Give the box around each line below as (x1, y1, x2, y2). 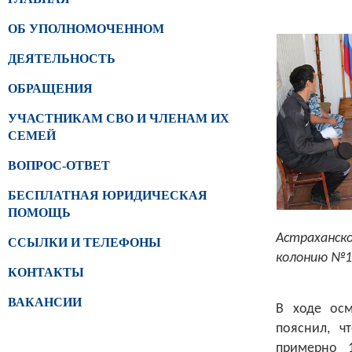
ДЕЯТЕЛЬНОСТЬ (8, 52, 115, 65)
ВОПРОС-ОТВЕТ (8, 159, 110, 172)
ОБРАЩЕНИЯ (8, 82, 93, 95)
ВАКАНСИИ (8, 295, 82, 309)
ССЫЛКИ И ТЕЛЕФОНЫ (8, 236, 161, 249)
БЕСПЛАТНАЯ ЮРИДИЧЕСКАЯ (8, 189, 207, 202)
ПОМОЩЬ (8, 206, 71, 219)
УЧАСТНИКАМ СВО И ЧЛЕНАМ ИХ (8, 112, 229, 125)
